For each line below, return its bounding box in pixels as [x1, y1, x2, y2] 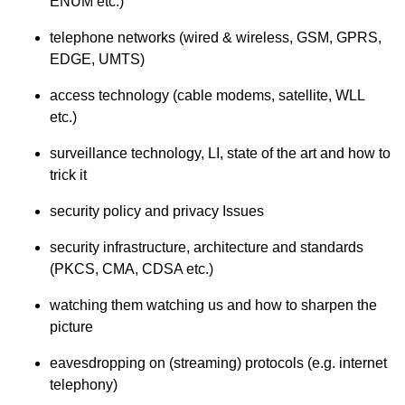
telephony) [50, 377, 118, 393]
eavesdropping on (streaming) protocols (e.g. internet [50, 355, 387, 372]
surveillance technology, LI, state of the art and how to [50, 146, 391, 162]
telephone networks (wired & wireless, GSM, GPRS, [50, 30, 381, 46]
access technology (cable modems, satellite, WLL [50, 88, 364, 104]
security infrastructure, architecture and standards [50, 240, 363, 256]
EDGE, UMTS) [50, 52, 145, 68]
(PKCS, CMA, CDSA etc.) [50, 261, 213, 278]
